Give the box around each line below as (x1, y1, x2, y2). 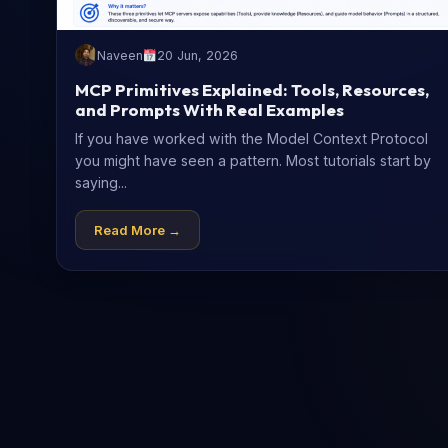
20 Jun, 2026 (157, 47, 239, 63)
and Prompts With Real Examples (75, 99, 344, 121)
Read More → (94, 222, 181, 239)
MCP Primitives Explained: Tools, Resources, (75, 79, 429, 101)
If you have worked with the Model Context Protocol (75, 130, 428, 148)
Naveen (97, 47, 143, 63)
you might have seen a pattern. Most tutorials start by (75, 152, 431, 170)
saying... (75, 174, 127, 192)
